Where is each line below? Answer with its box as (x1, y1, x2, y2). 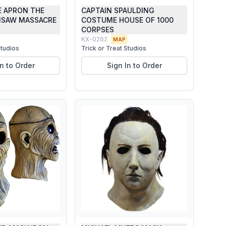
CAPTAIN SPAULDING (81, 6, 154, 15)
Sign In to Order (106, 61, 162, 70)
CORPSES (81, 25, 114, 34)
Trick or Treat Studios (81, 44, 146, 52)
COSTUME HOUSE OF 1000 (81, 16, 174, 24)
